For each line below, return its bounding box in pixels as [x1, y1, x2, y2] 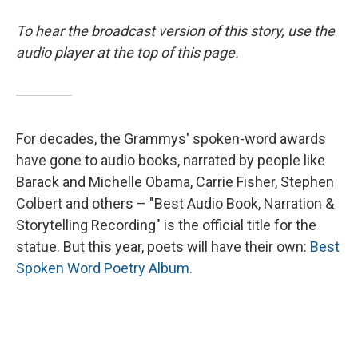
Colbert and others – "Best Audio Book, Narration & [16, 194, 334, 212]
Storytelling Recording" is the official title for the [16, 216, 316, 233]
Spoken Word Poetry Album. [16, 259, 193, 276]
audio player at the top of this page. [16, 43, 239, 61]
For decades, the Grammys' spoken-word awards [16, 129, 326, 147]
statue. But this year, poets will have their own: [16, 237, 310, 255]
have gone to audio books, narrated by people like [16, 151, 325, 169]
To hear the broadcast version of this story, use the [16, 22, 335, 39]
